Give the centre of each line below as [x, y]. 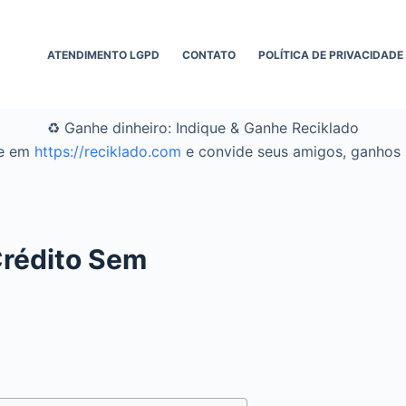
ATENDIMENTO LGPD [104, 54]
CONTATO [209, 54]
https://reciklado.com [108, 151]
